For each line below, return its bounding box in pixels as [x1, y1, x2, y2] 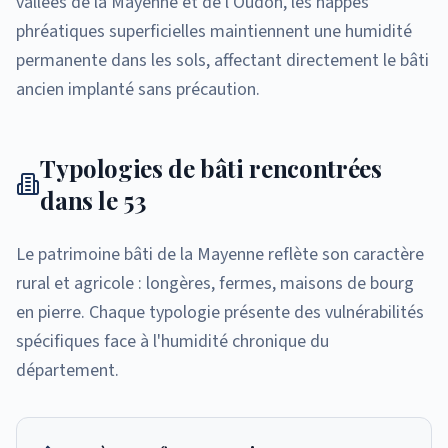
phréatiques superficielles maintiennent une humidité [16, 18, 412, 44]
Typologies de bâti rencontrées [40, 151, 382, 184]
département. [16, 357, 119, 383]
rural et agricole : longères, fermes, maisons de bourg [16, 270, 414, 296]
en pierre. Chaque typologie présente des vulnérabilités [16, 299, 424, 325]
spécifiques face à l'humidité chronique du [16, 328, 329, 354]
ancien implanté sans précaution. [16, 76, 260, 102]
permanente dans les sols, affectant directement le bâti [16, 47, 429, 73]
